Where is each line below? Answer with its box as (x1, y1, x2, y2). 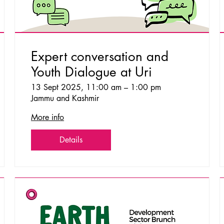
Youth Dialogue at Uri (31, 63, 152, 80)
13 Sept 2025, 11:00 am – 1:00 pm (31, 81, 161, 92)
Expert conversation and (31, 47, 169, 65)
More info (31, 111, 64, 122)
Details (59, 134, 83, 145)
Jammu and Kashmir (31, 92, 99, 103)
